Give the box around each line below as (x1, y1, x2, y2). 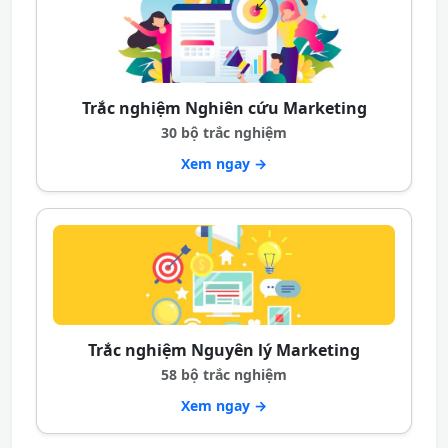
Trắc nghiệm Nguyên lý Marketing (88, 339, 360, 361)
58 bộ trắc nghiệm (161, 365, 287, 384)
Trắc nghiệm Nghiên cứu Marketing (81, 97, 367, 119)
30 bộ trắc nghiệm (161, 123, 287, 142)
